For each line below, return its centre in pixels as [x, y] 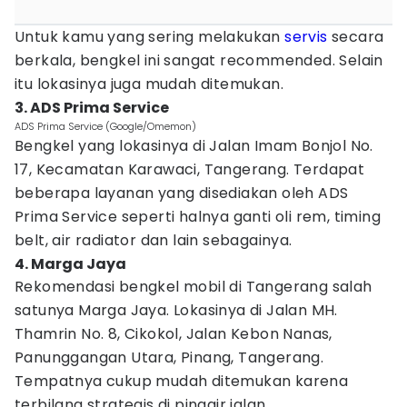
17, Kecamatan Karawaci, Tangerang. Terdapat [190, 169]
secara [356, 37]
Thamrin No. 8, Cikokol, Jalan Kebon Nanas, [174, 334]
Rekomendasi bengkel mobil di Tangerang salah [194, 287]
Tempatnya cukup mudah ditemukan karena [182, 381]
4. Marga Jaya [70, 264]
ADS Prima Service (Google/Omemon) [105, 126]
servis [306, 37]
